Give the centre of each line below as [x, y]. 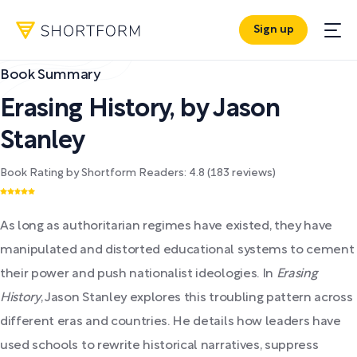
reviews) [253, 173]
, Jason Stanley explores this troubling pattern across [196, 298]
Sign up [273, 30]
